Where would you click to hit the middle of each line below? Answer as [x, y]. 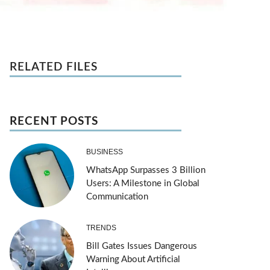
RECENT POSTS [54, 121]
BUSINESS [104, 152]
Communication [117, 196]
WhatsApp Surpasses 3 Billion [146, 170]
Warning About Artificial [133, 260]
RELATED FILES [54, 67]
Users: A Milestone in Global [143, 183]
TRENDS [101, 228]
